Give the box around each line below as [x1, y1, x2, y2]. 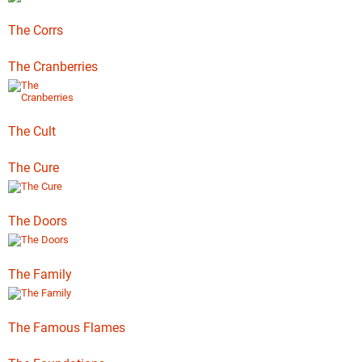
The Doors [8, 213, 67, 229]
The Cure [8, 160, 59, 175]
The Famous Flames [8, 320, 125, 335]
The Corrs [8, 23, 63, 38]
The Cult [8, 124, 56, 139]
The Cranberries [8, 59, 98, 74]
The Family [8, 267, 72, 282]
